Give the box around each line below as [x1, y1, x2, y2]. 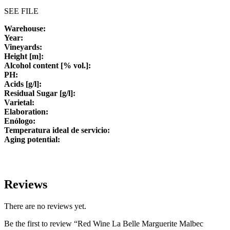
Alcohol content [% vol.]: [4, 61, 91, 70]
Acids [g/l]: [4, 80, 42, 89]
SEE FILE [4, 7, 39, 16]
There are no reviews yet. [4, 202, 86, 211]
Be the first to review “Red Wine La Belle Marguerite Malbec [4, 219, 203, 228]
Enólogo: [4, 117, 35, 126]
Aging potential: [4, 135, 60, 144]
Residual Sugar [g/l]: [4, 89, 75, 98]
